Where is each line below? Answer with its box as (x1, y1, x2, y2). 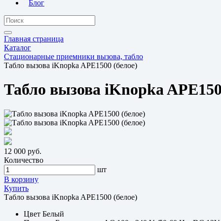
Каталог (4, 43, 31, 52)
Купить (4, 184, 29, 192)
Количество (4, 155, 43, 164)
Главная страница (4, 34, 64, 43)
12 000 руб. (4, 147, 41, 155)
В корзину (4, 175, 38, 184)
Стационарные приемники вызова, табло (4, 52, 143, 61)
